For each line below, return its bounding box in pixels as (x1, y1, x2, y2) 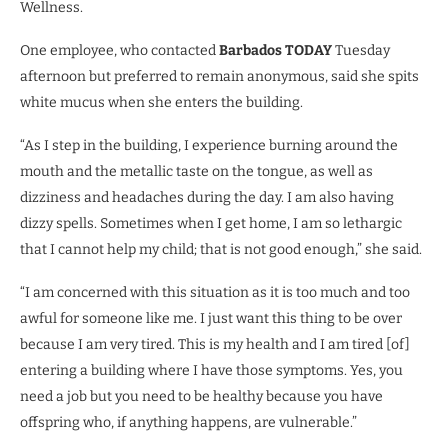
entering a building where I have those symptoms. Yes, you (20, 362, 403, 380)
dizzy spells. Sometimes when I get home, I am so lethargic (20, 215, 402, 233)
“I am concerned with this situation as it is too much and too (20, 284, 410, 302)
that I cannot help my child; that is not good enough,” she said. (20, 241, 422, 259)
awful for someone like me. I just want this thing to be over (20, 310, 402, 328)
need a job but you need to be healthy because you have (20, 388, 383, 406)
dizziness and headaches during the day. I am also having (20, 189, 394, 207)
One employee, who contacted (20, 42, 219, 60)
